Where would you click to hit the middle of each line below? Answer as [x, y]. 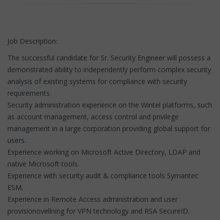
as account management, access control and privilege [93, 116]
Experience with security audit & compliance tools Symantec [103, 175]
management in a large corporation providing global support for [109, 128]
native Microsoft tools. [43, 164]
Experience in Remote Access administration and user [93, 199]
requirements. [29, 93]
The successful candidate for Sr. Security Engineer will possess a [109, 57]
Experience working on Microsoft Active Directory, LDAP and [104, 152]
